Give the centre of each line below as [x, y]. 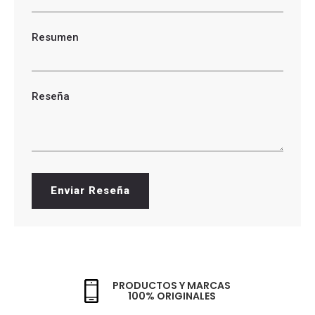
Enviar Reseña [90, 191]
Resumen [55, 38]
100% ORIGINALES [172, 296]
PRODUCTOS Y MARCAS [172, 286]
